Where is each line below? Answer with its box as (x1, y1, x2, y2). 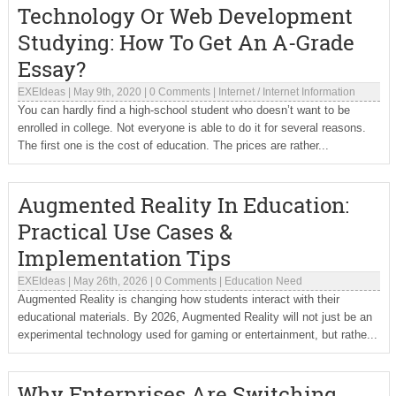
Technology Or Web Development (17, 2, 353, 30)
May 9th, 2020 (72, 86, 141, 98)
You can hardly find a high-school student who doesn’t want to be (17, 103, 350, 117)
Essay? (17, 55, 86, 83)
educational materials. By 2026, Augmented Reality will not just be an (17, 310, 372, 324)
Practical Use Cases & (17, 217, 232, 246)
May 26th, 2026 (72, 275, 148, 287)
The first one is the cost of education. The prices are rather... (17, 139, 329, 152)
